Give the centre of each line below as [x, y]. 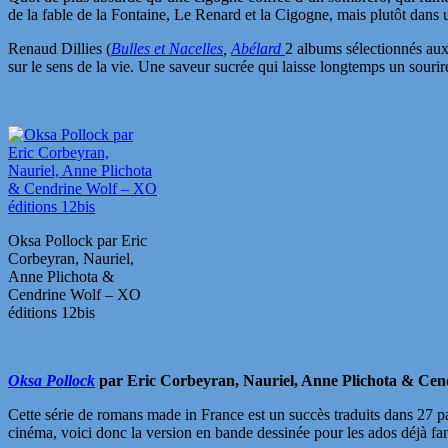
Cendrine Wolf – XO [74, 294]
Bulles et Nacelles [167, 48]
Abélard [258, 48]
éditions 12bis [51, 312]
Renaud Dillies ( [59, 48]
